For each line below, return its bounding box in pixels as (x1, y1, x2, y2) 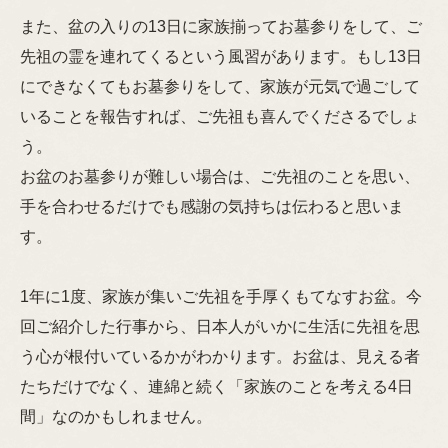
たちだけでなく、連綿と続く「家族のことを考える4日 (20, 377, 413, 395)
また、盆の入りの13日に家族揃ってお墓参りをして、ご (20, 17, 422, 35)
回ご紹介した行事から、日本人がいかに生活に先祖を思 (20, 317, 420, 335)
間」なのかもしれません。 (20, 407, 212, 425)
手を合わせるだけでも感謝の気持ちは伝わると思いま (20, 197, 404, 215)
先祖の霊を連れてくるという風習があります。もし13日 (20, 47, 422, 65)
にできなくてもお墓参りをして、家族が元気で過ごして (20, 77, 420, 95)
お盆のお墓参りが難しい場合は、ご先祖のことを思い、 (20, 167, 420, 185)
